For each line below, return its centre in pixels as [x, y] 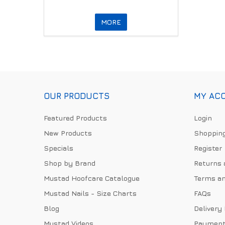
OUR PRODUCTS [77, 96]
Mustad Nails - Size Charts [90, 193]
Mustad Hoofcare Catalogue [92, 178]
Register [208, 148]
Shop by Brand [70, 163]
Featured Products [75, 118]
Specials [59, 148]
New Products [68, 133]
